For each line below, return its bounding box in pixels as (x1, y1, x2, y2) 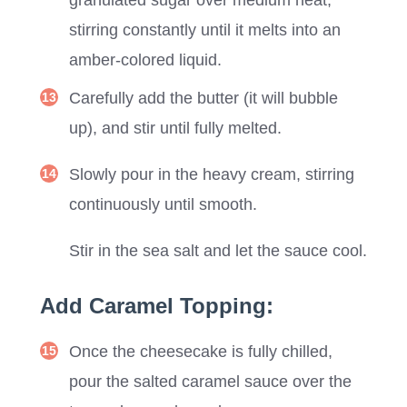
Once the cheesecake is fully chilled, (69, 342, 333, 361)
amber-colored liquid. (69, 50, 222, 69)
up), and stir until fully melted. (69, 118, 282, 137)
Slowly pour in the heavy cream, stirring (69, 164, 354, 184)
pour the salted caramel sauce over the (69, 372, 352, 391)
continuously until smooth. (69, 194, 257, 213)
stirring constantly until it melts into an (69, 20, 341, 39)
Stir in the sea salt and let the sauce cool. (69, 241, 367, 260)
